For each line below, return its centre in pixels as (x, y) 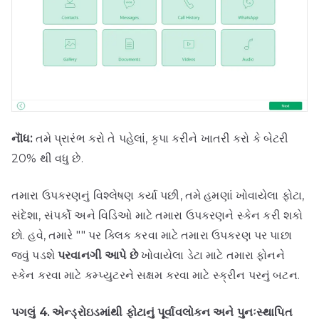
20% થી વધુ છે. (47, 159)
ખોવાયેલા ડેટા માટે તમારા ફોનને (211, 256)
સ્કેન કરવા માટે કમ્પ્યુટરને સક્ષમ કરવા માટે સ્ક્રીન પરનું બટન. (156, 276)
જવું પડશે (35, 256)
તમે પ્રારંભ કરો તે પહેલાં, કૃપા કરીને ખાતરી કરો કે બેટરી (161, 139)
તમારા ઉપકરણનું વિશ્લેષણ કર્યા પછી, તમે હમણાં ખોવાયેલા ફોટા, (158, 196)
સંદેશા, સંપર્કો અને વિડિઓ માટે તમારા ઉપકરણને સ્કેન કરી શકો (157, 216)
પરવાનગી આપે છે (98, 256)
